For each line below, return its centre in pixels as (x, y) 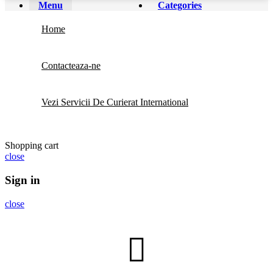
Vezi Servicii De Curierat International (115, 102)
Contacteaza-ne (71, 66)
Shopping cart (32, 146)
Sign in (23, 180)
